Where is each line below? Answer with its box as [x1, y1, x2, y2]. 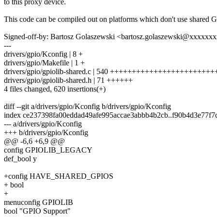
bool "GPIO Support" [4, 206, 71, 215]
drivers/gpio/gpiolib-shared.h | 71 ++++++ [4, 76, 133, 84]
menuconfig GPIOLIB [4, 198, 73, 206]
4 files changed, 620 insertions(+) [4, 84, 106, 93]
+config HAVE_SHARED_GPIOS [4, 171, 113, 180]
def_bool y [4, 154, 37, 163]
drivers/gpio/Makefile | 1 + [4, 58, 85, 67]
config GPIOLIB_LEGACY [4, 145, 93, 154]
